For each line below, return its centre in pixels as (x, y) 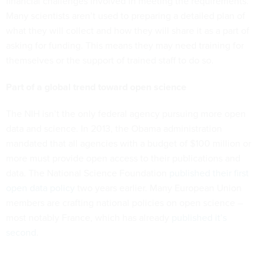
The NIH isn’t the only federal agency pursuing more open (126, 114)
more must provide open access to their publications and (123, 159)
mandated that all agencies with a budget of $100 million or (129, 144)
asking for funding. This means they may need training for (125, 46)
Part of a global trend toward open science (96, 87)
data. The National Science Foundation (88, 173)
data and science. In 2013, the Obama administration (114, 129)
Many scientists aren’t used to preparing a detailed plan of (126, 16)
